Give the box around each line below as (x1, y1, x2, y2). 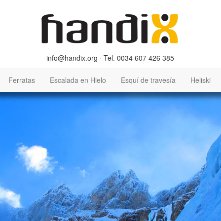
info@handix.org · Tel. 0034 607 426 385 (46, 53, 175, 63)
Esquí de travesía (121, 75, 176, 85)
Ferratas (8, 75, 35, 85)
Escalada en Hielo (50, 75, 106, 85)
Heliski (190, 75, 211, 85)
